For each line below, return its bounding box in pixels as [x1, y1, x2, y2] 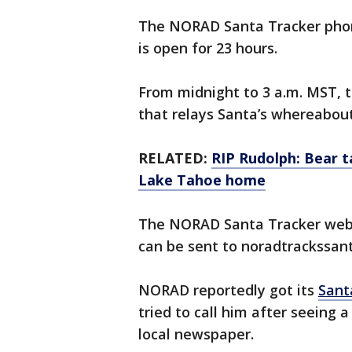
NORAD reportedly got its [138, 280, 318, 300]
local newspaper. [138, 324, 254, 344]
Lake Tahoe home [138, 170, 266, 190]
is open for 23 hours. [138, 38, 281, 58]
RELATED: [138, 148, 211, 168]
